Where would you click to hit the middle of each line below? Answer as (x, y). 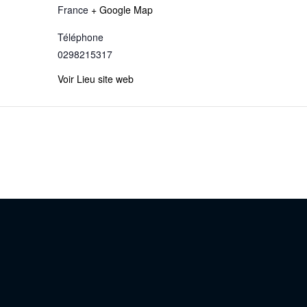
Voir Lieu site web (96, 79)
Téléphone (81, 37)
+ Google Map (122, 10)
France (73, 10)
